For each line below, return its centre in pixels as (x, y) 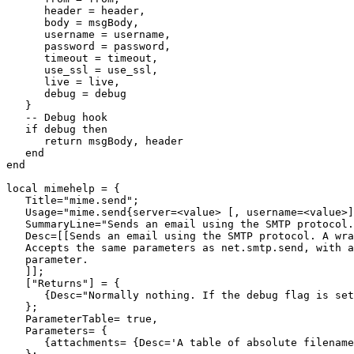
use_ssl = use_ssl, (82, 70)
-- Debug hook (57, 118)
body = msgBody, (73, 23)
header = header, (76, 11)
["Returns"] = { (63, 284)
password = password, (88, 47)
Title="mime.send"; (73, 201)
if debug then (57, 130)
